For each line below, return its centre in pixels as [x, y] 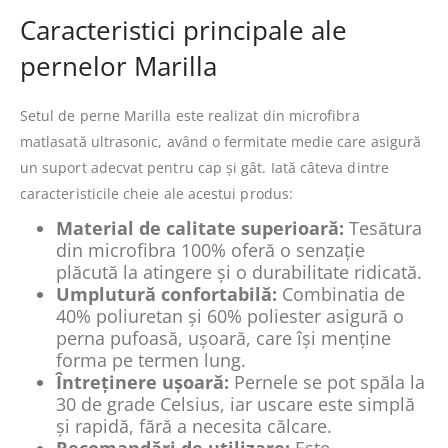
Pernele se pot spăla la [327, 382]
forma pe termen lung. [151, 360]
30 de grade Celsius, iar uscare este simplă [235, 404]
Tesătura [383, 228]
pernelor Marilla [118, 67]
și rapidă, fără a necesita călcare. [194, 426]
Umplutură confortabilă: [166, 294]
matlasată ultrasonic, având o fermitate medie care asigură [221, 142]
